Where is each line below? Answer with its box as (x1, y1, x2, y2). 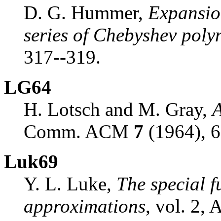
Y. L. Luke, (24, 173, 116, 194)
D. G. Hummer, (24, 1, 148, 23)
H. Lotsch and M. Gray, (24, 98, 212, 120)
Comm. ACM (24, 120, 134, 142)
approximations (24, 195, 146, 217)
